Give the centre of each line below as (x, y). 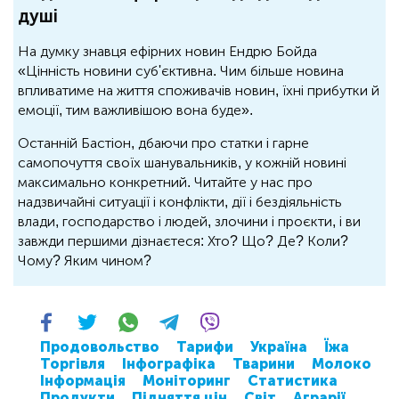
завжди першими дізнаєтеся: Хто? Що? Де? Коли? (183, 240)
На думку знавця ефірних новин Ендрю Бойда (167, 51)
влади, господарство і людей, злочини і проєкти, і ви (189, 221)
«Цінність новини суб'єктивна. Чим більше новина (181, 70)
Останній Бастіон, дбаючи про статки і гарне (163, 142)
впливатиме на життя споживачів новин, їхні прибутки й (199, 90)
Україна (279, 346)
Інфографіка (169, 363)
